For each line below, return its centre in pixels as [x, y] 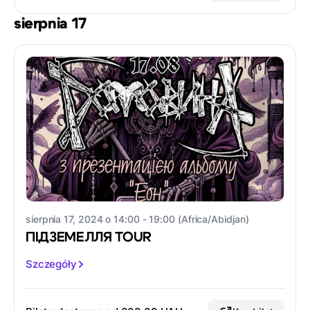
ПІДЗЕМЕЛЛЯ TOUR [89, 238]
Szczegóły [51, 264]
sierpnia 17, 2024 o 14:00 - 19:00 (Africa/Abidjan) [137, 219]
